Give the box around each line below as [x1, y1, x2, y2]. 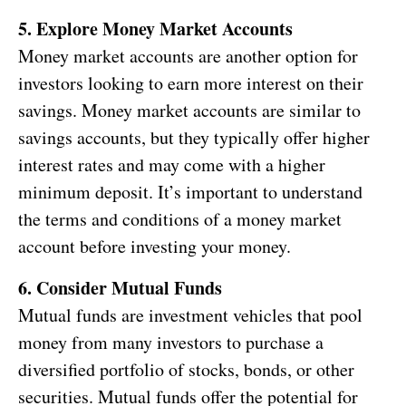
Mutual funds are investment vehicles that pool [18, 302, 362, 327]
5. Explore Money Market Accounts [18, 14, 293, 42]
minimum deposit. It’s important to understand [18, 179, 362, 204]
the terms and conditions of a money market [18, 206, 342, 231]
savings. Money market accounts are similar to [18, 97, 361, 122]
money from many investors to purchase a [18, 329, 324, 354]
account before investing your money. [18, 233, 291, 258]
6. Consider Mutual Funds [18, 274, 222, 301]
